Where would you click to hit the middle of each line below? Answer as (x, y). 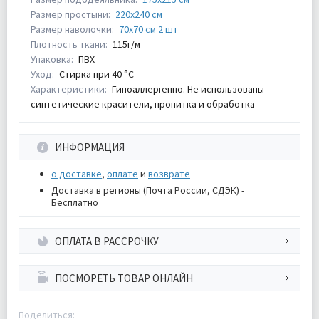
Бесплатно (75, 202)
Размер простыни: (70, 14)
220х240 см (139, 14)
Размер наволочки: (72, 29)
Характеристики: (69, 89)
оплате (122, 174)
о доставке (77, 174)
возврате (169, 174)
